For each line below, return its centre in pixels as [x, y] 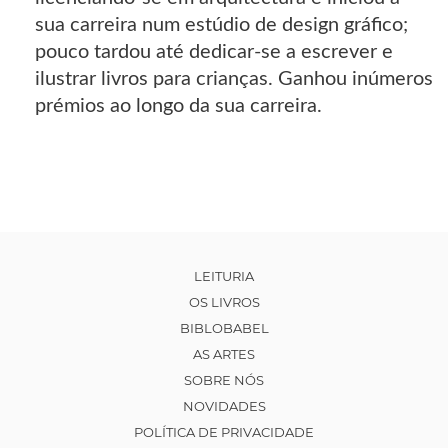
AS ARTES [224, 353]
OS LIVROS [224, 301]
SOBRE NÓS [224, 379]
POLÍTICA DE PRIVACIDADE [224, 431]
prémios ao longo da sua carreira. [178, 105]
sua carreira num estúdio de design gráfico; [221, 24]
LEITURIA [224, 275]
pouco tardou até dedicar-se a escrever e [214, 51]
